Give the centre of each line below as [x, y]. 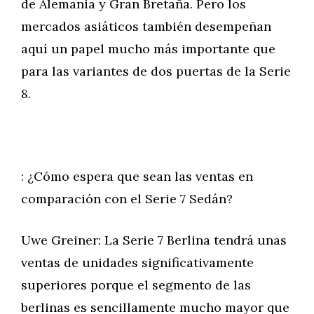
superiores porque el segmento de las [136, 285]
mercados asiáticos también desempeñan [146, 26]
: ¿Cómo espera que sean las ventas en [137, 176]
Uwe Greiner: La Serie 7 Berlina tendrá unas [154, 240]
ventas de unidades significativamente [137, 262]
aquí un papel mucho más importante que [148, 49]
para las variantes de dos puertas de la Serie [156, 71]
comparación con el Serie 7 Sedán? [127, 199]
